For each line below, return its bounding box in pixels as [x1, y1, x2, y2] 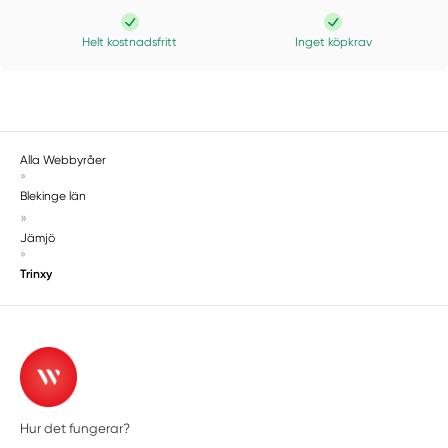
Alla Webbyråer [20, 153, 107, 168]
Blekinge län [20, 189, 87, 204]
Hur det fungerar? [20, 420, 131, 436]
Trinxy [20, 267, 53, 282]
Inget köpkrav [294, 35, 372, 50]
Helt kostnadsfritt [82, 35, 178, 50]
